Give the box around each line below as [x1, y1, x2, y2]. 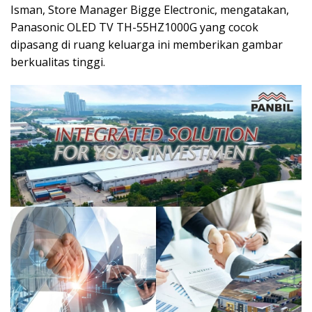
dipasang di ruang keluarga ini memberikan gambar [10, 36, 283, 52]
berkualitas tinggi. [10, 54, 105, 70]
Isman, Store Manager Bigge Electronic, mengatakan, [10, 1, 289, 17]
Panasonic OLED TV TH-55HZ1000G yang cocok [10, 19, 258, 35]
